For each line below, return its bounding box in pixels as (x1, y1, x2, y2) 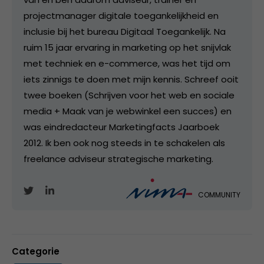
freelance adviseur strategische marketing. (24, 153, 213, 166)
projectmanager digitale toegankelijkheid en (24, 9, 219, 22)
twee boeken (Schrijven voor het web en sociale (24, 89, 235, 102)
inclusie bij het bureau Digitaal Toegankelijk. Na (24, 25, 226, 38)
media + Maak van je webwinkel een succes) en (24, 105, 232, 118)
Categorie (12, 245, 60, 258)
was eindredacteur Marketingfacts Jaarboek (24, 121, 219, 134)
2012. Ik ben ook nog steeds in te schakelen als (24, 137, 225, 150)
